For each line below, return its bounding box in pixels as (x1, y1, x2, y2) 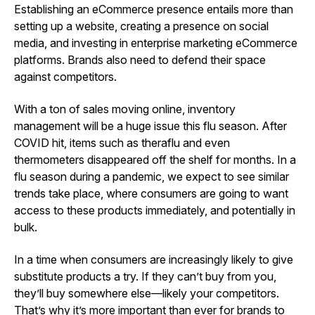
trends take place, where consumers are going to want (14, 186, 288, 200)
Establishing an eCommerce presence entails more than (14, 1, 293, 16)
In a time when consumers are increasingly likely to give (14, 252, 293, 266)
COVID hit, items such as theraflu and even (14, 135, 230, 150)
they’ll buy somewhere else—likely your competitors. (14, 285, 279, 300)
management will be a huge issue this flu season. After (14, 118, 287, 133)
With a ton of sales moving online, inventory (14, 101, 236, 116)
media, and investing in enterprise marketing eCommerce (14, 35, 297, 50)
